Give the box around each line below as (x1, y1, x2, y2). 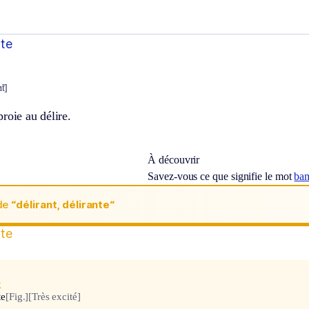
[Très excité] (28, 291, 81, 303)
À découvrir (148, 154, 200, 166)
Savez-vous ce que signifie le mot (148, 170, 295, 183)
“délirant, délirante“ (11, 197, 115, 211)
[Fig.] (6, 291, 29, 303)
